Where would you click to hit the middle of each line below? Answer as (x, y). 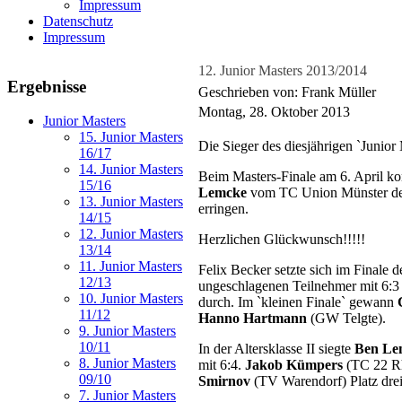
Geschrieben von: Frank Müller (289, 92)
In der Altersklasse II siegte (276, 349)
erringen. (223, 209)
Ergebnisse (47, 86)
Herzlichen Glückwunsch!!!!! (282, 239)
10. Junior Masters (131, 299)
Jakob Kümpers (296, 365)
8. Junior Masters (127, 363)
